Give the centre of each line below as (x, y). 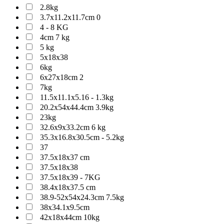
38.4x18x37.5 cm (68, 187)
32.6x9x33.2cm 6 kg (73, 127)
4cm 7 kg (55, 37)
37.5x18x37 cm (65, 157)
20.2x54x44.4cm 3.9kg (77, 107)
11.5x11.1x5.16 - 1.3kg (77, 97)
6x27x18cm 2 (62, 77)
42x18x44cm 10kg (70, 217)
